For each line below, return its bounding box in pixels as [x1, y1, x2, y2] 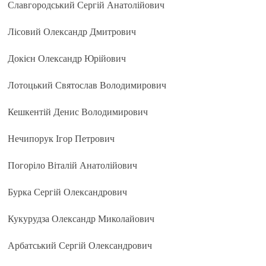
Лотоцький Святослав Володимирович [8, 80, 167, 90]
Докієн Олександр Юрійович [8, 53, 126, 64]
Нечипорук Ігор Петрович [8, 134, 115, 144]
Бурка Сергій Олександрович [8, 187, 128, 197]
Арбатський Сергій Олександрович [8, 240, 153, 251]
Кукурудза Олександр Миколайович [8, 214, 155, 224]
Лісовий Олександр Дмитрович [8, 27, 137, 37]
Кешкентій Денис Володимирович [8, 107, 148, 117]
